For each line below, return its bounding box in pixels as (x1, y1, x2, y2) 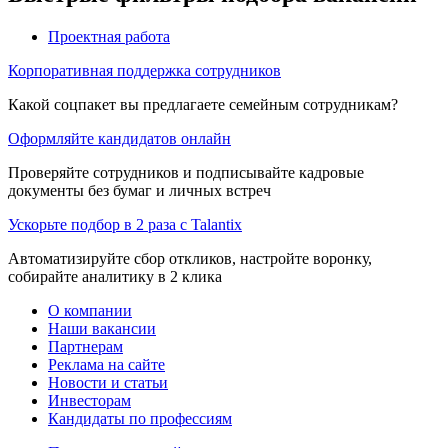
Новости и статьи (48, 373, 168, 391)
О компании (48, 301, 132, 319)
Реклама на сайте (48, 355, 165, 373)
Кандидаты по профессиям (48, 409, 232, 427)
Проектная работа (48, 27, 170, 45)
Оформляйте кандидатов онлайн (8, 129, 231, 147)
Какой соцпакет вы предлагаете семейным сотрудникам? (8, 95, 398, 113)
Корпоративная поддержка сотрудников (8, 61, 281, 79)
